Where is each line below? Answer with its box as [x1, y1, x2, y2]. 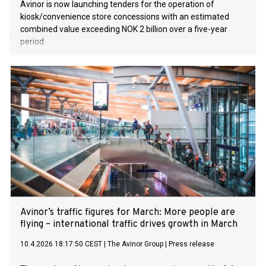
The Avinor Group [107, 240, 163, 249]
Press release [169, 240, 214, 249]
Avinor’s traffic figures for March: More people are [20, 207, 235, 219]
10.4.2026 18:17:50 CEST [20, 240, 102, 249]
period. [20, 37, 46, 47]
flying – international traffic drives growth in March [20, 218, 237, 231]
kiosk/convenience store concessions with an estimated [20, 12, 229, 22]
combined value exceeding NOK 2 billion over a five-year [20, 24, 227, 34]
